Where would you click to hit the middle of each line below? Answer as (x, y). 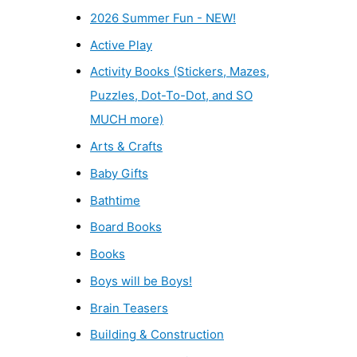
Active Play (121, 45)
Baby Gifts (119, 173)
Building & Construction (157, 335)
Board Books (126, 227)
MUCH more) (127, 120)
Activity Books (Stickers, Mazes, (180, 72)
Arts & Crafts (126, 147)
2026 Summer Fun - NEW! (163, 18)
